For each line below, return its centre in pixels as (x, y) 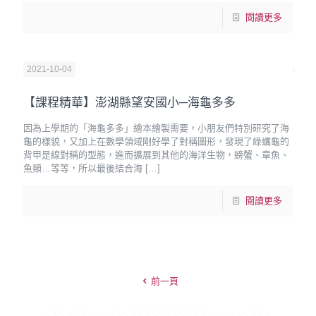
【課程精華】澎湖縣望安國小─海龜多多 (129, 103)
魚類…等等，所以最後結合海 (83, 168)
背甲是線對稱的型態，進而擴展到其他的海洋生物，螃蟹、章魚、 (156, 155)
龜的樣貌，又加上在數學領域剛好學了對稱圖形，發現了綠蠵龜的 (156, 141)
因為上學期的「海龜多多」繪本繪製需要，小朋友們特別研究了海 (156, 128)
